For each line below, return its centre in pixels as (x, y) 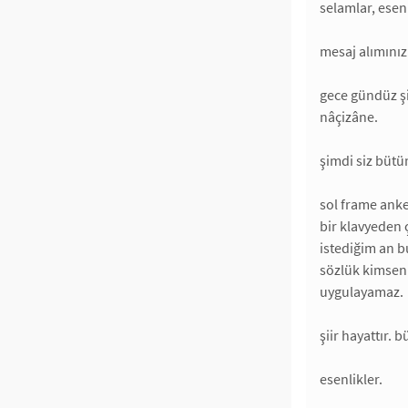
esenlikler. (351, 379)
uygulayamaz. (362, 291)
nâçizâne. (349, 117)
